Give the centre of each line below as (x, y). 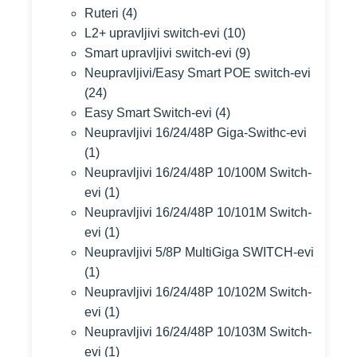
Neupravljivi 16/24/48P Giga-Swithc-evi (196, 133)
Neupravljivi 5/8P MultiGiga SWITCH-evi (199, 252)
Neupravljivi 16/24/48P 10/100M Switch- (198, 173)
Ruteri (102, 13)
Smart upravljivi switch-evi (158, 53)
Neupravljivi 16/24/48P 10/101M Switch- (198, 212)
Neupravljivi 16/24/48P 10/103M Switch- (198, 332)
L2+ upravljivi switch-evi (152, 33)
